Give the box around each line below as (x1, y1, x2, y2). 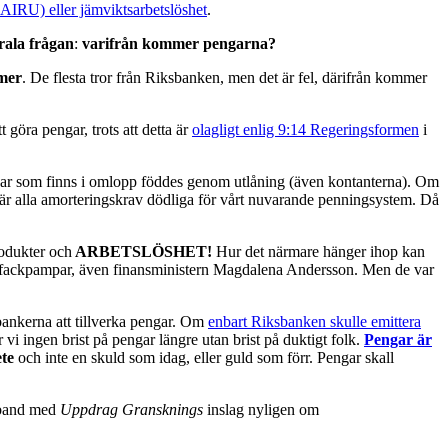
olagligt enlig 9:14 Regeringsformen (192, 120, 419, 138)
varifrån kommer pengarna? (82, 34, 276, 52)
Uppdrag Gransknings (56, 400, 203, 418)
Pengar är (364, 330, 432, 348)
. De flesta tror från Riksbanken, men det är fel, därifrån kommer (22, 68, 427, 86)
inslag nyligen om (203, 400, 319, 418)
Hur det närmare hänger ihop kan (212, 242, 425, 260)
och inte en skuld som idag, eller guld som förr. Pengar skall (14, 348, 394, 366)
